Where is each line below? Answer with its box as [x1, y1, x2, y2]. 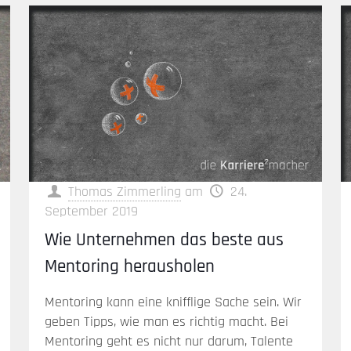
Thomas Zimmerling [67, 182, 181, 201]
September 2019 [44, 201, 138, 220]
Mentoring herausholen [44, 255, 215, 278]
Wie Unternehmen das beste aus [44, 228, 284, 251]
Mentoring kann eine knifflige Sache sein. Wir [44, 292, 302, 311]
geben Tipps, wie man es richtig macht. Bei [44, 312, 288, 331]
